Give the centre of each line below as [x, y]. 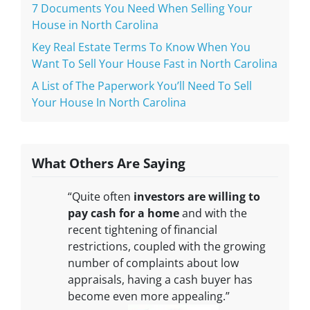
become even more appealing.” [149, 296]
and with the [213, 213]
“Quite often [101, 196]
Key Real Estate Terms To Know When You [141, 47]
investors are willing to [197, 196]
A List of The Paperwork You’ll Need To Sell [142, 85]
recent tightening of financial [143, 229]
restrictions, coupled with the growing [167, 246]
